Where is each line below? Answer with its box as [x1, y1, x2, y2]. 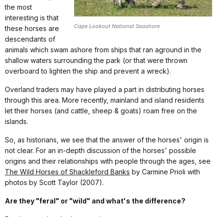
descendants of [5, 35, 55, 44]
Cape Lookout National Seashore [74, 23, 160, 30]
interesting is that [5, 14, 59, 22]
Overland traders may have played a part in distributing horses [5, 85, 204, 94]
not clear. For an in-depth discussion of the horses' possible [5, 146, 196, 155]
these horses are [5, 24, 59, 33]
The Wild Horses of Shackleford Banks [5, 168, 130, 176]
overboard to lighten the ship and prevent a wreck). [5, 67, 171, 76]
